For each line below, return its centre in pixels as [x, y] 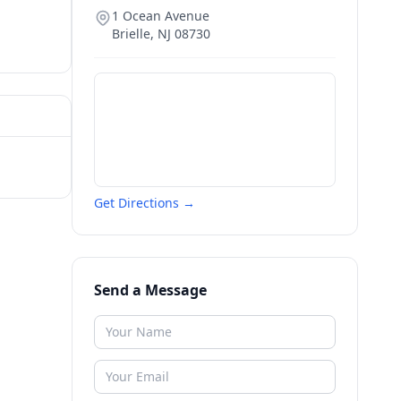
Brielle [131, 34]
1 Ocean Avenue [161, 16]
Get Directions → [145, 203]
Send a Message [150, 290]
